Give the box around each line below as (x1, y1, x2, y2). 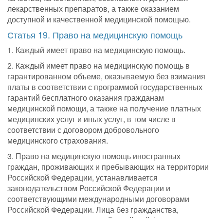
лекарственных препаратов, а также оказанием (7, 3, 179, 15)
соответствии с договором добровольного (7, 124, 159, 136)
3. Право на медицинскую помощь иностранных (7, 150, 181, 162)
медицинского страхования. (7, 135, 108, 146)
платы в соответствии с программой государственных (7, 81, 202, 93)
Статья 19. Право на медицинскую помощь (7, 28, 182, 41)
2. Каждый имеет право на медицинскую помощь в (7, 60, 190, 72)
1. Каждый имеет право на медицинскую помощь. (7, 44, 185, 56)
